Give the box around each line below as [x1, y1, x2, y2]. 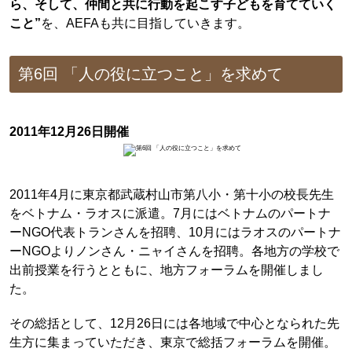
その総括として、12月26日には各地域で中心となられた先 [9, 316, 339, 331]
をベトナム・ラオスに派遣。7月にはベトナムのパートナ [9, 205, 331, 220]
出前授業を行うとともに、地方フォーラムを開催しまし [9, 262, 324, 277]
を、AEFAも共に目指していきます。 [40, 16, 250, 31]
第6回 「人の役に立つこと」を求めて [18, 65, 284, 83]
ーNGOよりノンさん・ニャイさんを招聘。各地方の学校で [9, 243, 339, 258]
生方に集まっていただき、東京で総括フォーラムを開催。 [9, 335, 336, 350]
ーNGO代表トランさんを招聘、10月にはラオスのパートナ [9, 224, 341, 239]
